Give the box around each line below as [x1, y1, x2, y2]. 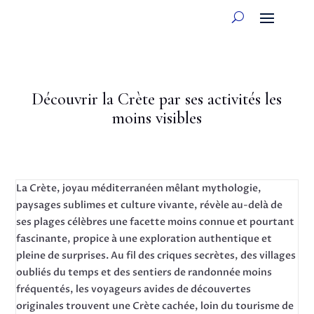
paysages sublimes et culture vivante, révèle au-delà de [16, 198, 283, 212]
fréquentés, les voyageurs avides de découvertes [16, 282, 252, 296]
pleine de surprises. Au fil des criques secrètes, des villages [16, 249, 296, 262]
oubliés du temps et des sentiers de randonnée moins [16, 266, 273, 279]
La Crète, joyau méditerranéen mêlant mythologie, [16, 182, 262, 195]
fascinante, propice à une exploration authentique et [16, 232, 273, 245]
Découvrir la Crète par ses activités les [32, 89, 282, 109]
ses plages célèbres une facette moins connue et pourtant [16, 215, 295, 228]
